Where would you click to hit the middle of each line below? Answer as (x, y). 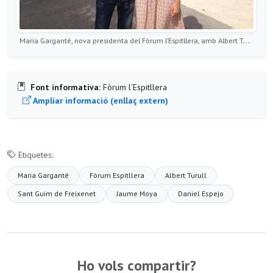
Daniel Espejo (201, 193)
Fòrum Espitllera (117, 175)
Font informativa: (66, 87)
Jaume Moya (137, 193)
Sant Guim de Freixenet (57, 193)
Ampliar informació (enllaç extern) (100, 100)
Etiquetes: (34, 154)
